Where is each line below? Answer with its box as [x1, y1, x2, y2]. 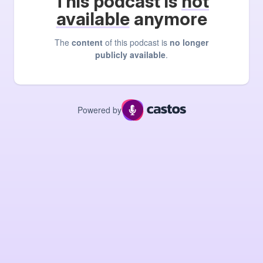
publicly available [95, 49, 166, 61]
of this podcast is [103, 36, 170, 49]
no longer [170, 36, 208, 49]
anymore [129, 8, 207, 30]
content [72, 36, 103, 49]
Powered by [77, 103, 122, 116]
